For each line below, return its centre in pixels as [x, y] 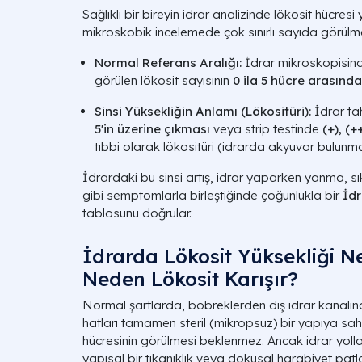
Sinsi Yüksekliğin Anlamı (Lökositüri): [203, 111]
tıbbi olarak [129, 147]
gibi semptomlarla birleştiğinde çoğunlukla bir [213, 195]
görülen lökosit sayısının [164, 80]
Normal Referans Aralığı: [168, 63]
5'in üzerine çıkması [152, 129]
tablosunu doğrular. [137, 213]
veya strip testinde [266, 129]
